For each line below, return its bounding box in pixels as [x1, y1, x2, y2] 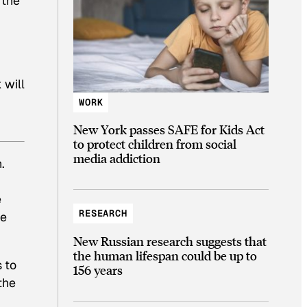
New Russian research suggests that [73, 232, 267, 249]
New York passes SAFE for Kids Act [73, 121, 265, 138]
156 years [73, 261, 123, 278]
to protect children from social [73, 136, 236, 152]
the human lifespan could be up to [73, 247, 257, 263]
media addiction [73, 150, 160, 167]
